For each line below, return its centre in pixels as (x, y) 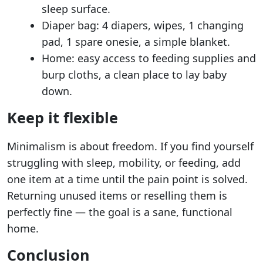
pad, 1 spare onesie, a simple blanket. (136, 41)
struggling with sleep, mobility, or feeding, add (124, 162)
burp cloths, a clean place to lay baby (134, 74)
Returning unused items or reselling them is (117, 195)
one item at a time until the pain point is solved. (127, 179)
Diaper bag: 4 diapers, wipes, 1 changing (143, 25)
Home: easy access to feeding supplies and (149, 58)
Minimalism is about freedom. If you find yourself (130, 146)
